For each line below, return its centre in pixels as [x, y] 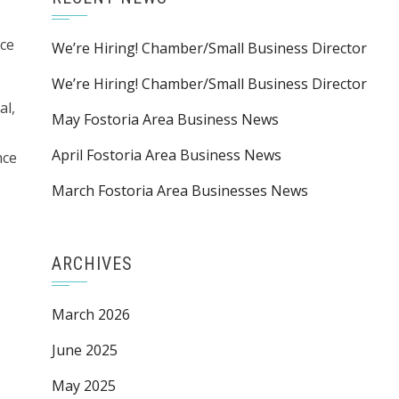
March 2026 [90, 314]
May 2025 [83, 386]
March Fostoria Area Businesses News [179, 191]
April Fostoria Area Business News [166, 155]
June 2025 [84, 350]
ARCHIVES [92, 264]
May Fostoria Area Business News [165, 119]
